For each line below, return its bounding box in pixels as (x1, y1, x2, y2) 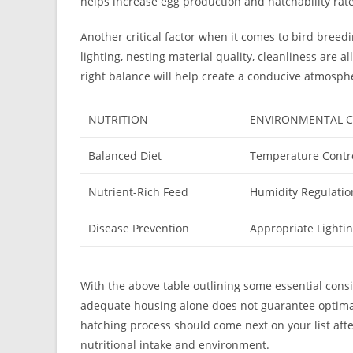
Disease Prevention (88, 221, 189, 236)
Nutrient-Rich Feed (88, 184, 188, 199)
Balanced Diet (88, 148, 162, 163)
